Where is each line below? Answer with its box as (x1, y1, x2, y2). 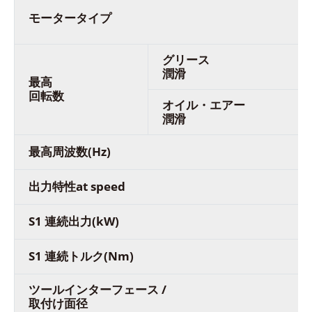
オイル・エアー (162, 96, 245, 113)
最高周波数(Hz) (29, 143, 111, 159)
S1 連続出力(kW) (29, 212, 119, 229)
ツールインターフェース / (29, 281, 166, 297)
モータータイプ (29, 9, 114, 26)
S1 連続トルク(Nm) (29, 247, 134, 264)
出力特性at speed (29, 178, 125, 194)
